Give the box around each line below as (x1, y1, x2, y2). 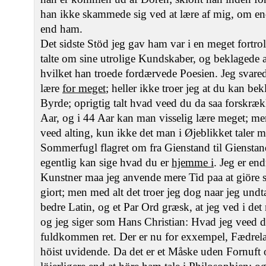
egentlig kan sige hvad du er (40, 156, 172, 169)
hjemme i (172, 156, 214, 169)
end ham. (40, 23, 83, 35)
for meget (62, 82, 106, 94)
